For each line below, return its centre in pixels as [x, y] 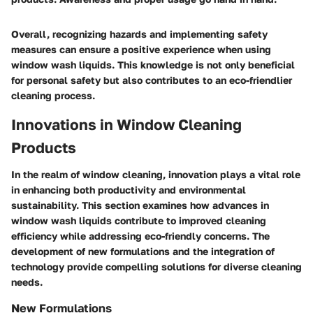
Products [44, 148]
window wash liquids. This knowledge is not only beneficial [153, 65]
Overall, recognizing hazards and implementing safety [139, 34]
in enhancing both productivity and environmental [129, 189]
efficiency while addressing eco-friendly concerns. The [140, 235]
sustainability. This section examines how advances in [140, 205]
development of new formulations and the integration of [143, 251]
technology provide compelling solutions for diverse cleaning [156, 266]
